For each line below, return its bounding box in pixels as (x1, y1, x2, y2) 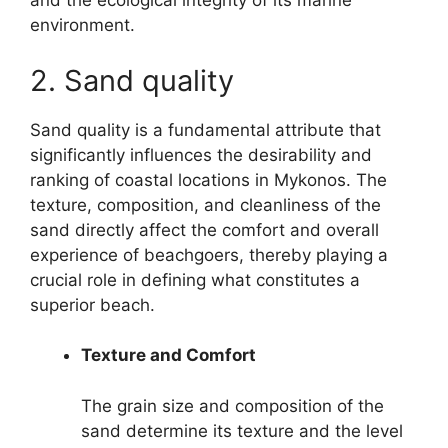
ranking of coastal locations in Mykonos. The (30, 169, 387, 190)
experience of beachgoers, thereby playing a (30, 244, 388, 265)
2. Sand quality (30, 62, 234, 98)
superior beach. (30, 294, 155, 315)
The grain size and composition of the (81, 395, 384, 416)
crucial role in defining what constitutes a (30, 269, 360, 290)
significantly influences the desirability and (30, 144, 372, 165)
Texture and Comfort (81, 345, 256, 365)
